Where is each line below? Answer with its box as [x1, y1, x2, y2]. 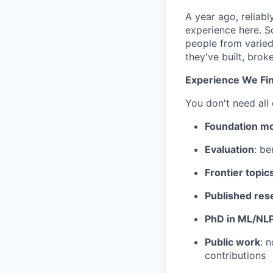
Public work [205, 235, 260, 248]
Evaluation [205, 143, 254, 155]
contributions [205, 249, 266, 261]
